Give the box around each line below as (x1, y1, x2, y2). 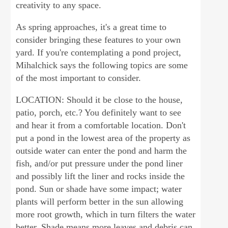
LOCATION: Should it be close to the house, (16, 95, 183, 105)
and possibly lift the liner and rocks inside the (16, 171, 185, 181)
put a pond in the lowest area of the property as (16, 133, 191, 143)
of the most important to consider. (16, 73, 141, 83)
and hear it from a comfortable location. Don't (16, 120, 186, 130)
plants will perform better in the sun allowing (16, 196, 184, 207)
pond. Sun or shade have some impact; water (16, 184, 182, 194)
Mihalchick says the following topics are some (16, 60, 188, 70)
